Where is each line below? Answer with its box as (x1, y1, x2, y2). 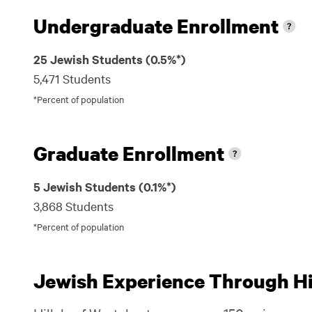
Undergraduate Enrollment (33, 13, 279, 39)
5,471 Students (33, 70, 111, 86)
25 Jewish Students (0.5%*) (33, 51, 186, 68)
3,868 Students (33, 198, 114, 214)
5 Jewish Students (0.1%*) (33, 178, 176, 195)
